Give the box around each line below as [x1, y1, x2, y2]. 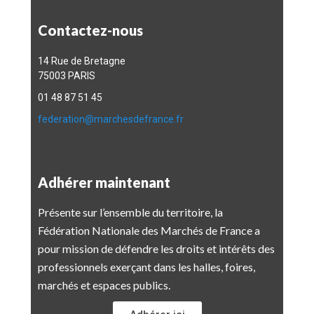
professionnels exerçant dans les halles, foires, [38, 260, 255, 273]
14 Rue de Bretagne [38, 55, 128, 67]
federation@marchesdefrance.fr [38, 114, 184, 125]
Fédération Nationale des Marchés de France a [38, 224, 260, 237]
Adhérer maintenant [38, 174, 170, 191]
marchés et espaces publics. [38, 278, 170, 292]
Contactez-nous [38, 22, 143, 39]
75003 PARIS [38, 70, 95, 81]
